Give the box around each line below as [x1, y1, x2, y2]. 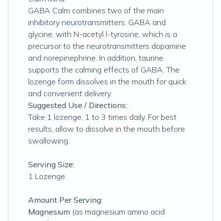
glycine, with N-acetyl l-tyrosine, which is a [28, 29, 177, 39]
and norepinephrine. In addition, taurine [28, 53, 163, 63]
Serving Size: [28, 159, 74, 169]
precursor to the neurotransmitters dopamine [28, 41, 186, 51]
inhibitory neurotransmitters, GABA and [28, 17, 166, 27]
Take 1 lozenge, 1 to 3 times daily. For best [28, 112, 177, 122]
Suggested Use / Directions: [28, 100, 127, 110]
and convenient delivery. [28, 88, 112, 98]
